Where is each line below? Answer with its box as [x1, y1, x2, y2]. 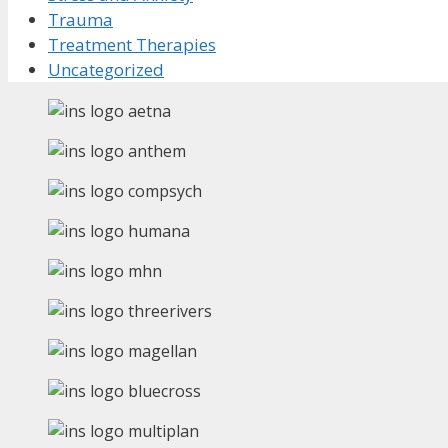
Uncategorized [48, 58, 164, 82]
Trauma [48, 8, 113, 32]
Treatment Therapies [48, 33, 216, 57]
